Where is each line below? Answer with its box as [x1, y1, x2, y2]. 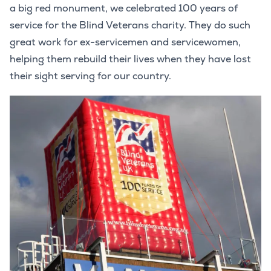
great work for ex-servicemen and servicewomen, [10, 36, 241, 49]
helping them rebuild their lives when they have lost [10, 53, 251, 66]
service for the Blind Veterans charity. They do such [10, 19, 250, 32]
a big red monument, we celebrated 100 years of [10, 2, 238, 15]
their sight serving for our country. [10, 70, 171, 83]
